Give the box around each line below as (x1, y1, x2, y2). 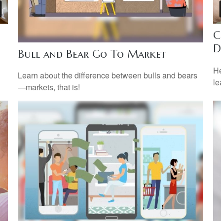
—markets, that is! (17, 81, 80, 93)
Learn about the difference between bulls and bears (17, 70, 197, 81)
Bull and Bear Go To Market (17, 47, 166, 61)
